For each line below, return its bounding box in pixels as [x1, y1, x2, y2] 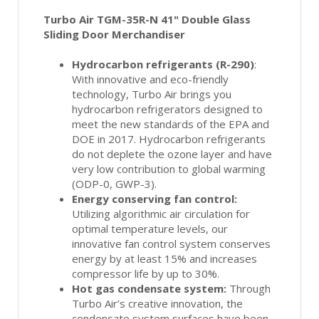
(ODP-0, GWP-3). [72, 176, 157, 191]
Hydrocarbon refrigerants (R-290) [72, 56, 254, 71]
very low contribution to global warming [72, 161, 266, 176]
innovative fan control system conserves [72, 236, 271, 251]
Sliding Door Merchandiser [43, 26, 185, 41]
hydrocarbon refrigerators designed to [72, 101, 263, 116]
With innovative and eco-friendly [72, 71, 229, 86]
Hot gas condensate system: [72, 281, 226, 296]
